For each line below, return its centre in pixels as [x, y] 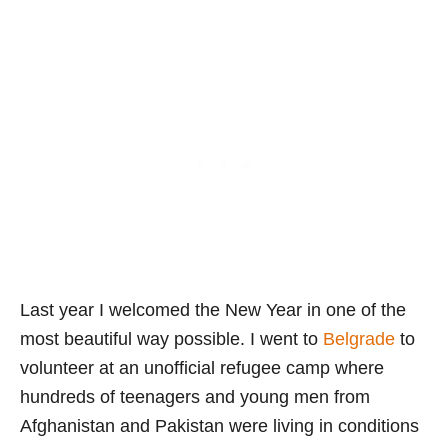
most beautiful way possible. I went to [171, 339]
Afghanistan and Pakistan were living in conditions [219, 426]
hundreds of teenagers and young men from [195, 397]
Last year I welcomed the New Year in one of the [213, 310]
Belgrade [359, 339]
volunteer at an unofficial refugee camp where [202, 368]
